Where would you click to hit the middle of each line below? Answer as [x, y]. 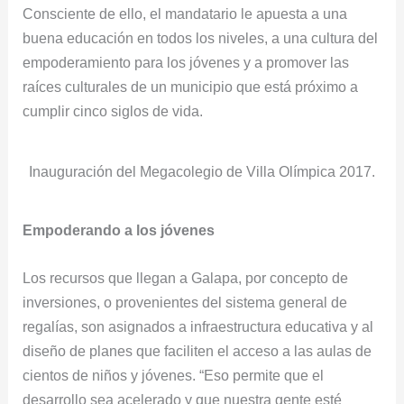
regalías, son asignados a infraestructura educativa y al [198, 326]
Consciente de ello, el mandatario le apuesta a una [185, 14]
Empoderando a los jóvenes [119, 230]
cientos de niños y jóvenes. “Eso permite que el [174, 375]
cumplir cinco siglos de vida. [113, 111]
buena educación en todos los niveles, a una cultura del [201, 38]
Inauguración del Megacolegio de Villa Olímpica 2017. [202, 171]
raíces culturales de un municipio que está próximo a [191, 87]
